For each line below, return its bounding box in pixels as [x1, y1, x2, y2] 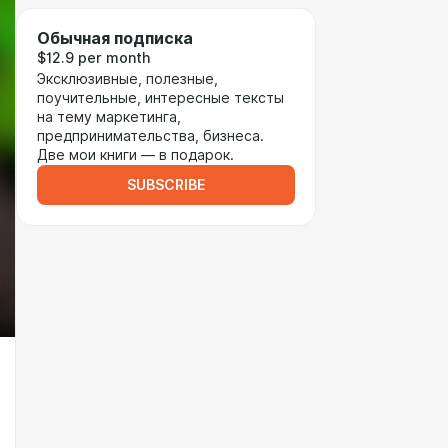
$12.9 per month [37, 50, 150, 66]
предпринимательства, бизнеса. [37, 128, 264, 144]
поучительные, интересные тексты [37, 90, 284, 106]
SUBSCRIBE [127, 177, 205, 193]
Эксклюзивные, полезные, [37, 71, 218, 87]
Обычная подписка [37, 29, 193, 48]
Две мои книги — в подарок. [37, 147, 238, 163]
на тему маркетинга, [37, 109, 181, 125]
